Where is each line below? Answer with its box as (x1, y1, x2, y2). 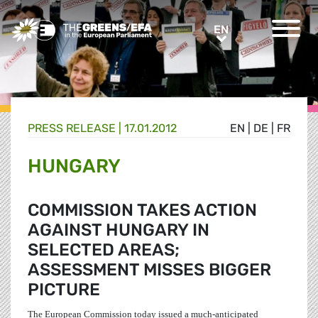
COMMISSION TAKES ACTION (28, 200, 257, 221)
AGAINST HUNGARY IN (28, 220, 209, 241)
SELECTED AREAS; (28, 240, 180, 261)
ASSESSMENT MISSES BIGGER (28, 260, 271, 280)
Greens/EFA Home (10, 18, 108, 32)
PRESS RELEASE (28, 121, 116, 136)
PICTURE (28, 280, 100, 300)
